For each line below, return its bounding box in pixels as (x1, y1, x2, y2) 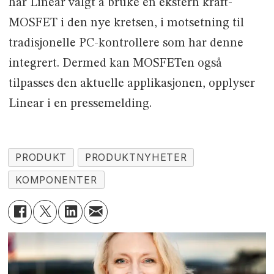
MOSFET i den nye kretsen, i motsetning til (8, 17, 244, 29)
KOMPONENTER (15, 174, 97, 186)
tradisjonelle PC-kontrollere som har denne (8, 37, 243, 50)
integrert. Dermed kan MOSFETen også (8, 57, 222, 70)
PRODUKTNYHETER (85, 151, 187, 163)
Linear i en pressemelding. (8, 97, 152, 110)
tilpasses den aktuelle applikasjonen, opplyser (8, 77, 255, 90)
